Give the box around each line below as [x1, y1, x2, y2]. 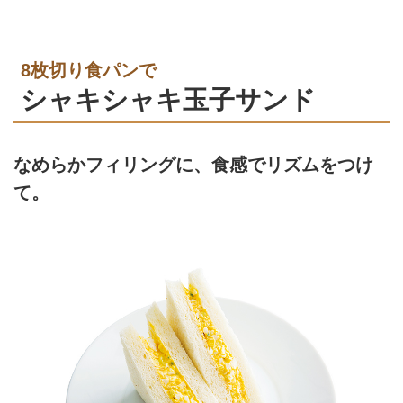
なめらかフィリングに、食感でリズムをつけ [13, 155, 373, 175]
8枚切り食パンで [21, 59, 157, 80]
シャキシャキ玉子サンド [21, 84, 316, 114]
